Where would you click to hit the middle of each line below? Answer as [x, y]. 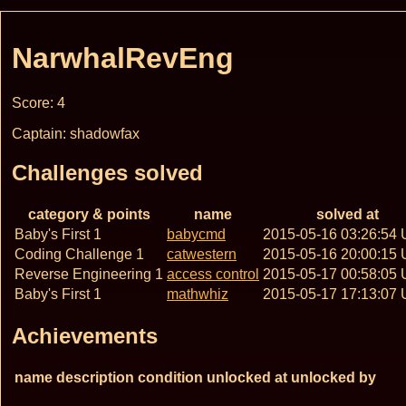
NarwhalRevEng [123, 58]
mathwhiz [198, 294]
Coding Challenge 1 [79, 254]
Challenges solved [107, 172]
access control [213, 274]
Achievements [85, 335]
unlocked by [333, 377]
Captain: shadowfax [76, 133]
